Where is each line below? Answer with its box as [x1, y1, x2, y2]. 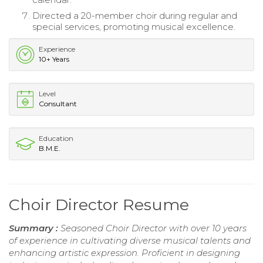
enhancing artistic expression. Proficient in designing [9, 247, 240, 258]
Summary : [9, 222, 60, 234]
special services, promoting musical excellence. [32, 21, 235, 32]
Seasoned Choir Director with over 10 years [60, 222, 247, 234]
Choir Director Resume [9, 194, 189, 214]
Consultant [39, 99, 77, 108]
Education [39, 133, 73, 143]
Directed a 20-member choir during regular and [32, 9, 237, 21]
